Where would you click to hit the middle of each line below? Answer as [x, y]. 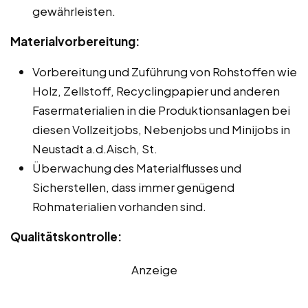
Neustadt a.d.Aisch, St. [95, 148]
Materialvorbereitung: [75, 41]
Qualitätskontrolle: [66, 236]
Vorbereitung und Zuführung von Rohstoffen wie [165, 71]
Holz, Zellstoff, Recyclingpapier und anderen [156, 90]
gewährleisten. [74, 11]
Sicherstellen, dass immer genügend [133, 187]
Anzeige [154, 269]
